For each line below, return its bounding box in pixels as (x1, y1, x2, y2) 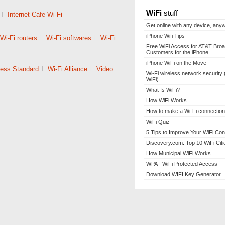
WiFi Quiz (146, 119, 170, 125)
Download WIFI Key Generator (146, 171, 221, 177)
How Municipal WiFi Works (146, 150, 211, 156)
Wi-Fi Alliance (48, 65, 87, 73)
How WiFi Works (146, 97, 187, 103)
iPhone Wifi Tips (146, 33, 185, 39)
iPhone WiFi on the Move (146, 60, 206, 66)
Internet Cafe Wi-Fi (8, 11, 62, 18)
